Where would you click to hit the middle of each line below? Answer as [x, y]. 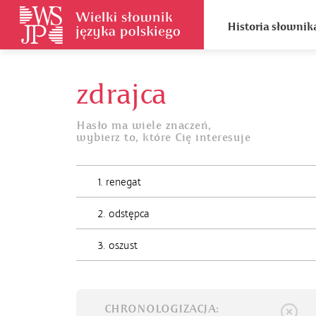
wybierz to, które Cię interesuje [163, 138]
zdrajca [121, 95]
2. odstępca [124, 214]
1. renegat [120, 182]
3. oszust [118, 245]
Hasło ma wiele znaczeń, [144, 126]
